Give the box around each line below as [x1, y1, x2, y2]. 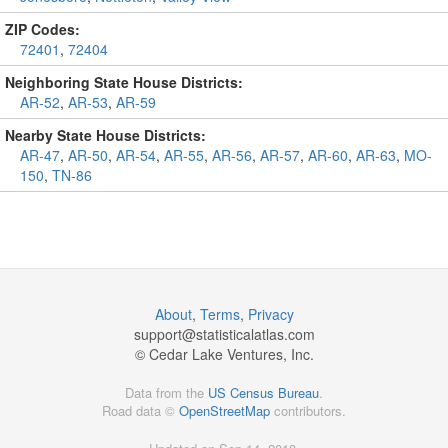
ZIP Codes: [5, 18, 80, 39]
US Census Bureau [208, 382, 319, 402]
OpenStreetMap [179, 400, 270, 420]
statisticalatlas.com [195, 323, 315, 344]
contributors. [270, 400, 346, 420]
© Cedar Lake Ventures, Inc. [134, 343, 314, 364]
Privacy [247, 303, 294, 324]
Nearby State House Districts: [5, 124, 206, 145]
